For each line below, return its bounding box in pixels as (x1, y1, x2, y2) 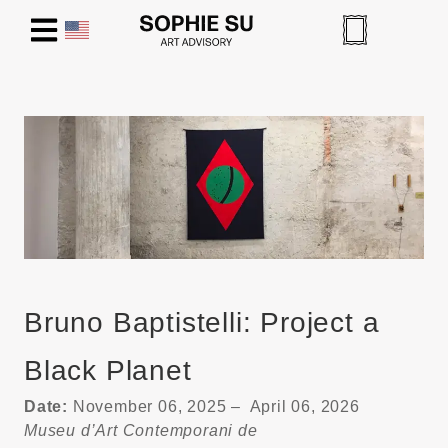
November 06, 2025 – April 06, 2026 (68, 397, 360, 415)
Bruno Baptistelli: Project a (24, 306, 380, 338)
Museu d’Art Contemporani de (24, 421, 258, 439)
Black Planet (24, 354, 192, 386)
